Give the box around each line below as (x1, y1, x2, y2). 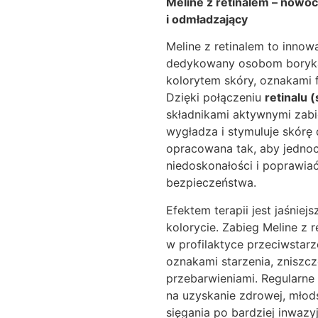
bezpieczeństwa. (166, 175, 256, 190)
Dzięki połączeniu (166, 90, 265, 105)
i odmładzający (166, 12, 248, 26)
